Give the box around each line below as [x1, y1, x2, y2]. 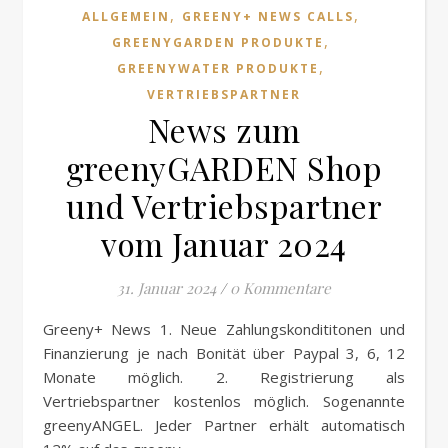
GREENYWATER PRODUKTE [117, 60, 319, 77]
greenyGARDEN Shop [65, 146, 383, 189]
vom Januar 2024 [101, 222, 347, 265]
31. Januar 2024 [117, 278, 216, 298]
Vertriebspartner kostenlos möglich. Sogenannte [43, 391, 405, 411]
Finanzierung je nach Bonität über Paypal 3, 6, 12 [43, 343, 405, 363]
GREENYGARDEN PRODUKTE [112, 34, 324, 51]
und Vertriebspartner [66, 184, 382, 227]
